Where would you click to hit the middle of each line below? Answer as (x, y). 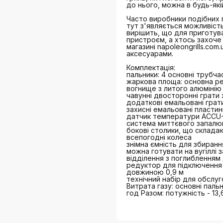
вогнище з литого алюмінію (174, 88)
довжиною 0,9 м (155, 172)
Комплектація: (151, 67)
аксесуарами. (150, 54)
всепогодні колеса (159, 137)
